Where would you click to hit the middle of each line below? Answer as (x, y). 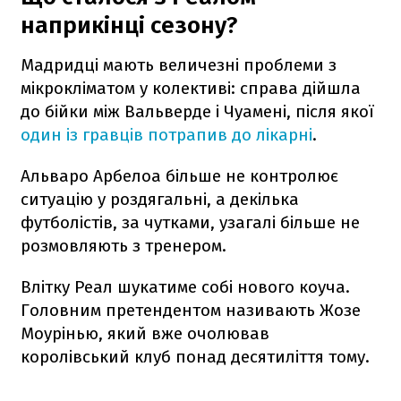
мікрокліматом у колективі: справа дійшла (191, 88)
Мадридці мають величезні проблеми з (179, 64)
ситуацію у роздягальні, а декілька (160, 199)
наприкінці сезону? (129, 25)
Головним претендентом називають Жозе (191, 310)
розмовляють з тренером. (124, 245)
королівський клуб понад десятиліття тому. (195, 356)
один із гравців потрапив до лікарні (166, 134)
